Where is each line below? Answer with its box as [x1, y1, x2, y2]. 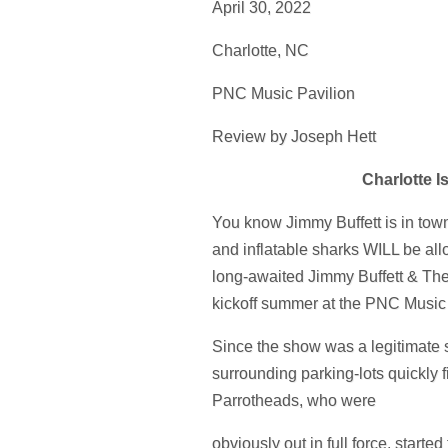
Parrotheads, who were [212, 391, 376, 409]
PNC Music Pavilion [212, 84, 355, 102]
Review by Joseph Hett [212, 127, 376, 145]
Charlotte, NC [212, 41, 309, 59]
